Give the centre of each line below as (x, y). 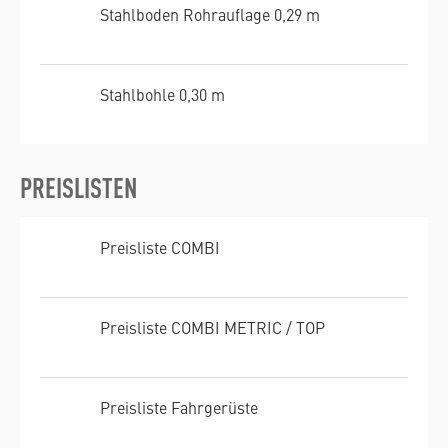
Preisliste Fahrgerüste (179, 406)
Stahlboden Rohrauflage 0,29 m (210, 14)
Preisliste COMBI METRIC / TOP (212, 326)
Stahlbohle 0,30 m (162, 94)
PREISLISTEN (78, 187)
